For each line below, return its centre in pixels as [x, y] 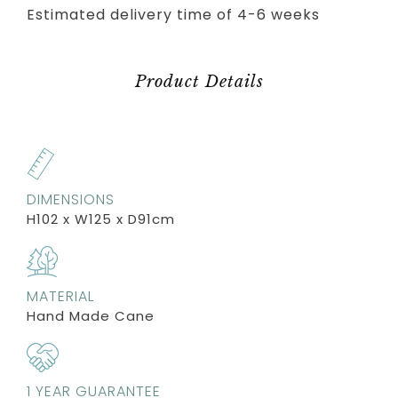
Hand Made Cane [91, 315]
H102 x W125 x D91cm [101, 219]
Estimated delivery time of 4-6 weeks [173, 14]
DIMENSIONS [71, 199]
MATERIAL [60, 296]
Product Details [199, 81]
